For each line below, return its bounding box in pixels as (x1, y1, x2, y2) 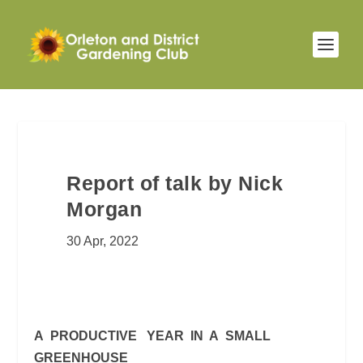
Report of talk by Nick (66, 172, 284, 194)
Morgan (66, 198, 143, 220)
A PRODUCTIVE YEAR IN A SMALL (34, 329, 275, 343)
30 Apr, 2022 (66, 234, 139, 248)
